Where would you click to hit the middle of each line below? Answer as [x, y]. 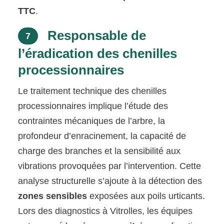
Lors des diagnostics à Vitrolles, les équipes [105, 211]
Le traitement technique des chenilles [92, 91]
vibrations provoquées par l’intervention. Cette [110, 166]
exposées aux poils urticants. [146, 196]
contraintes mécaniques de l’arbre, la [92, 121]
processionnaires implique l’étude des [93, 106]
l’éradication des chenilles [98, 53]
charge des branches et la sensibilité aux [99, 151]
